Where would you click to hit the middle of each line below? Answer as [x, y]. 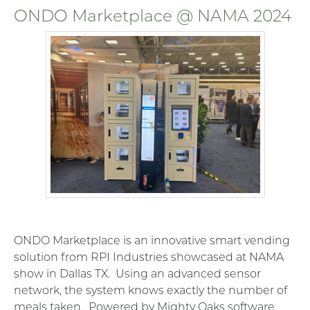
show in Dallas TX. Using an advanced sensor [137, 274]
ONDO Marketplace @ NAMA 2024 [153, 15]
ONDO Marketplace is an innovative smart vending [152, 241]
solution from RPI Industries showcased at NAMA [149, 257]
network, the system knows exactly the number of [151, 291]
